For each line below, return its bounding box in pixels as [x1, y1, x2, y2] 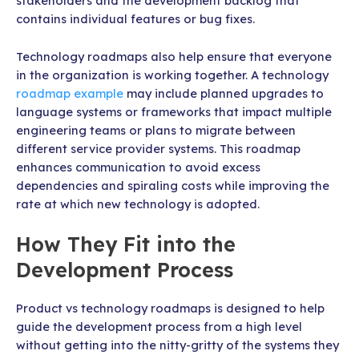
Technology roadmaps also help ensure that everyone [16, 48, 332, 64]
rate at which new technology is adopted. [16, 196, 260, 212]
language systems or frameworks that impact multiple [16, 103, 332, 119]
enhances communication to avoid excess [16, 159, 260, 175]
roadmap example [16, 85, 123, 101]
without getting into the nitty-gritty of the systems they [16, 337, 339, 353]
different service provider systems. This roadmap [16, 140, 301, 156]
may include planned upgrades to [123, 85, 324, 101]
